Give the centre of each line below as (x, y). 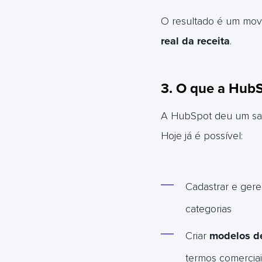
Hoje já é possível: (201, 136)
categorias (208, 209)
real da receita (195, 41)
